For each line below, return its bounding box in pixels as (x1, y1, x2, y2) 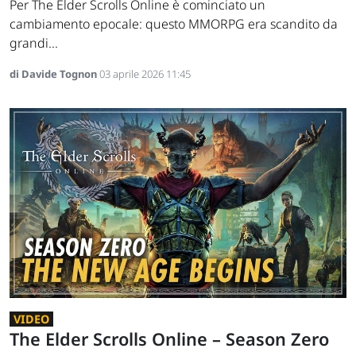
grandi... (10, 34, 58, 52)
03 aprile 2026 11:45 (99, 67, 191, 82)
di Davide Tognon (10, 67, 99, 82)
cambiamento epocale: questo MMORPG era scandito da (10, 15, 338, 33)
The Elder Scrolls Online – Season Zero (10, 327, 329, 350)
